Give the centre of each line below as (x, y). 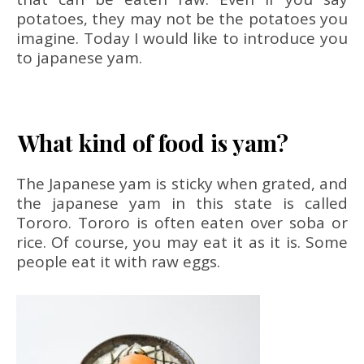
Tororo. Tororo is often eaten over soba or (182, 223)
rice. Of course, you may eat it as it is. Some (182, 242)
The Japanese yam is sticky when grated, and (182, 184)
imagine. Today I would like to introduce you (182, 38)
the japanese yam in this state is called (182, 203)
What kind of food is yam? (153, 143)
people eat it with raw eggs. (118, 262)
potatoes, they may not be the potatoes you (182, 19)
